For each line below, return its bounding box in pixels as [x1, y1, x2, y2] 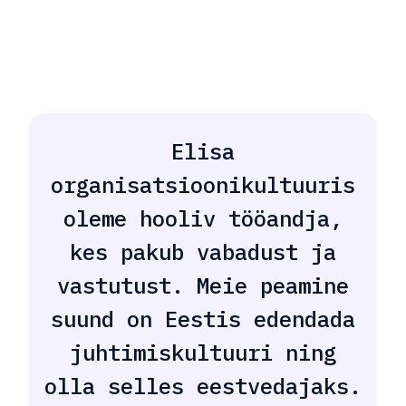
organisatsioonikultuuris [51, 169, 355, 199]
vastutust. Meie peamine [57, 270, 349, 300]
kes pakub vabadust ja [70, 237, 336, 266]
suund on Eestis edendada [51, 304, 355, 333]
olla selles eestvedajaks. [44, 371, 362, 401]
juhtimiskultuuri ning [70, 337, 336, 367]
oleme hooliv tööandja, [63, 203, 343, 233]
